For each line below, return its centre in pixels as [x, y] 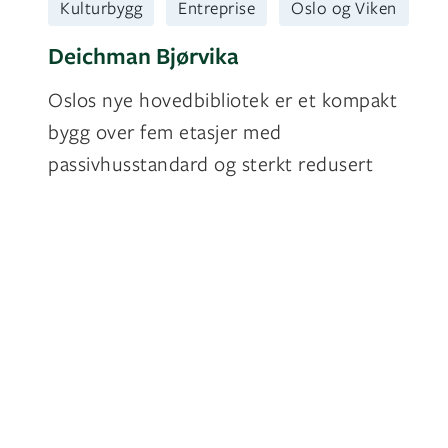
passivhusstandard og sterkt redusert [210, 164]
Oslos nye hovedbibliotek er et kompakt [222, 100]
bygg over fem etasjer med [165, 132]
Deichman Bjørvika [143, 56]
